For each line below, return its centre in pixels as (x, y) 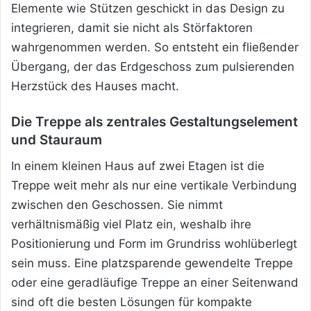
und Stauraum (57, 140)
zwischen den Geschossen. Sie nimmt (117, 204)
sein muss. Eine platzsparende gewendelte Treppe (152, 263)
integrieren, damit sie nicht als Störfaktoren (132, 28)
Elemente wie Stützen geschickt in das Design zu (148, 9)
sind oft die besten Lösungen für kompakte (132, 302)
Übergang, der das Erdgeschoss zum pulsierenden (153, 67)
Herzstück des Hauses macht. (95, 86)
